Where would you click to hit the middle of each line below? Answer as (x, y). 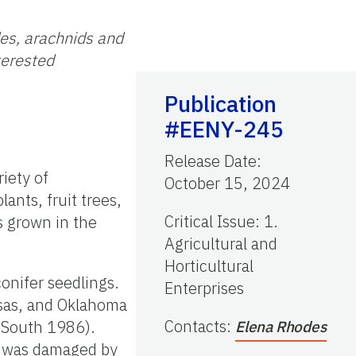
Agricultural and (221, 243)
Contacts (195, 326)
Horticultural (209, 265)
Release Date (211, 161)
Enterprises (204, 288)
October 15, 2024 (227, 183)
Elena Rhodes (281, 326)
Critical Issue (210, 221)
